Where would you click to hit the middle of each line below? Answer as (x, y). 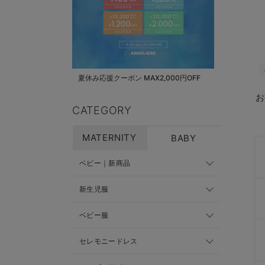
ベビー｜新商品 (105, 163)
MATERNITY (109, 138)
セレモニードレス (109, 241)
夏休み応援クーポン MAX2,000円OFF (139, 78)
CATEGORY (102, 110)
